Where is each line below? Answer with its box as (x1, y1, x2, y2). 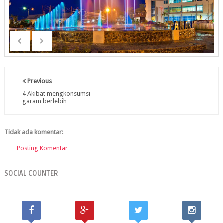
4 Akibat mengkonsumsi (22, 89, 90, 97)
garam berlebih (22, 97, 67, 105)
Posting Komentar (16, 144, 68, 152)
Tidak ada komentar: (4, 128, 63, 136)
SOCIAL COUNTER (4, 169, 58, 178)
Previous (25, 77, 52, 85)
